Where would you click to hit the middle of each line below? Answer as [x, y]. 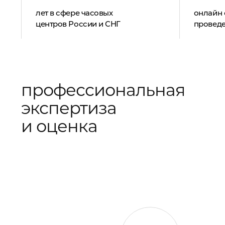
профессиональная [103, 90]
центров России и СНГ [78, 24]
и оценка [59, 126]
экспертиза [69, 108]
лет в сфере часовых [74, 13]
